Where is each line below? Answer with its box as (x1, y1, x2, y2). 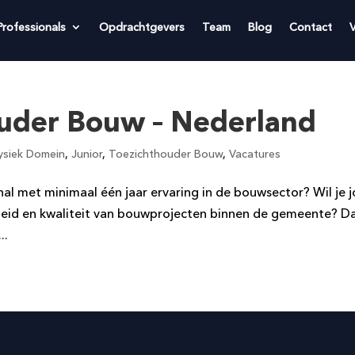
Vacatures (229, 147, 281, 161)
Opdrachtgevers (98, 20, 185, 34)
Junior (71, 147, 103, 161)
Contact (288, 20, 332, 34)
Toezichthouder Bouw (109, 147, 223, 161)
